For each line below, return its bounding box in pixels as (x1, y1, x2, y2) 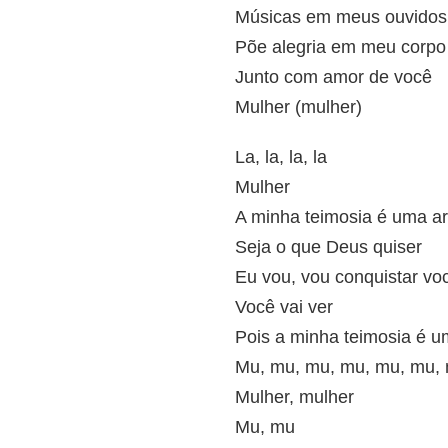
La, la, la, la (235, 147, 327, 167)
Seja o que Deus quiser (235, 237, 422, 257)
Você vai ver (235, 297, 333, 317)
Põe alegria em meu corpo (235, 37, 446, 57)
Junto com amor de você (235, 67, 432, 87)
